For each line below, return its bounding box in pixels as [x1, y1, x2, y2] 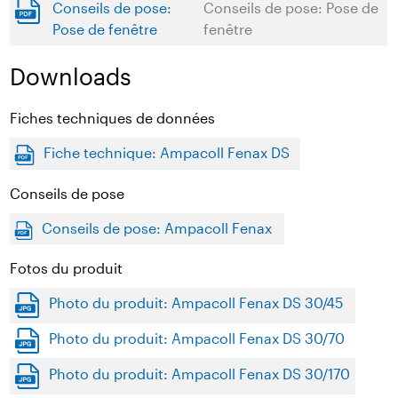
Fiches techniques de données [10, 109, 216, 127]
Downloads [10, 62, 131, 91]
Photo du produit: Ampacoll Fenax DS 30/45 [49, 294, 344, 312]
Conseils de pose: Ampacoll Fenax [42, 219, 273, 237]
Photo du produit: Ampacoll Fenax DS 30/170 [49, 365, 351, 383]
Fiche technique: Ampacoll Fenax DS [44, 144, 291, 162]
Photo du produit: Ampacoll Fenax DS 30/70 [49, 330, 346, 347]
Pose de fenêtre [52, 20, 158, 38]
